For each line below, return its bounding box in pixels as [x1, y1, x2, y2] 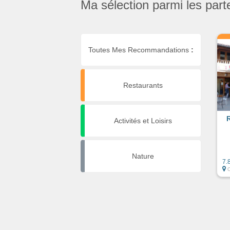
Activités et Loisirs [113, 116, 172, 125]
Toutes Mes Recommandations [88, 45, 191, 54]
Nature [131, 151, 154, 160]
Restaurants [123, 81, 163, 89]
